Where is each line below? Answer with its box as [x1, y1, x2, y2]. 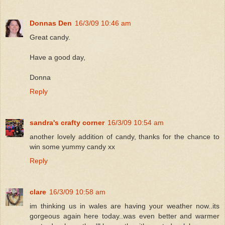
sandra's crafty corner [30, 118, 104, 127]
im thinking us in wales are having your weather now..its [30, 201, 219, 210]
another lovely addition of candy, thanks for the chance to [30, 132, 219, 141]
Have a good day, [30, 53, 85, 61]
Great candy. [30, 33, 70, 41]
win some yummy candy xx [30, 142, 115, 151]
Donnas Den [30, 19, 72, 27]
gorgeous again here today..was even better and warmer [30, 211, 219, 220]
